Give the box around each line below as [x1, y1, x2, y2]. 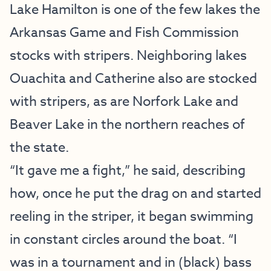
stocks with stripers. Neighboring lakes [10, 46, 247, 65]
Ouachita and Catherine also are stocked [10, 69, 257, 88]
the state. [10, 138, 69, 157]
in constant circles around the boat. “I [10, 230, 237, 249]
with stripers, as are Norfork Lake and [10, 92, 238, 111]
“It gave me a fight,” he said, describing [10, 161, 246, 180]
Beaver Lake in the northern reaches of [10, 115, 245, 134]
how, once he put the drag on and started [10, 184, 261, 203]
